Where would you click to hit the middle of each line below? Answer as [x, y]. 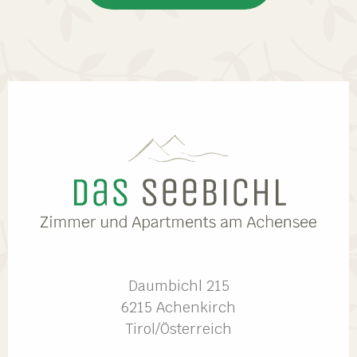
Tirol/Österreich [178, 328]
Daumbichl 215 [178, 285]
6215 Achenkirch [178, 307]
